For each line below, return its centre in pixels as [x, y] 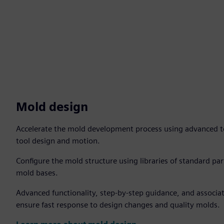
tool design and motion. [59, 140]
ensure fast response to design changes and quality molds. [118, 204]
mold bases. [38, 172]
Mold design [52, 106]
